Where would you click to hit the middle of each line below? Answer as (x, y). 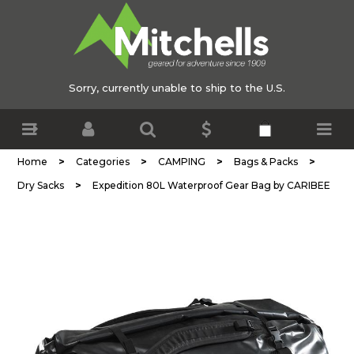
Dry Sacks (41, 185)
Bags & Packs (266, 161)
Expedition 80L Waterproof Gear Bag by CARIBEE (211, 185)
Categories (103, 161)
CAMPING (182, 161)
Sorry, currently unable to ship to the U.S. (177, 87)
